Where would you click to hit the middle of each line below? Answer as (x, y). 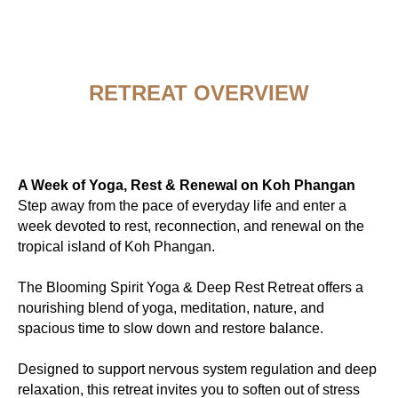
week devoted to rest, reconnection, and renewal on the (191, 226)
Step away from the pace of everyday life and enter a (182, 206)
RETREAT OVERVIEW (199, 93)
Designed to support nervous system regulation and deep (197, 369)
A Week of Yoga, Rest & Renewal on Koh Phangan (187, 185)
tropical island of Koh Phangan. (116, 247)
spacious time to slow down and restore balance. (171, 328)
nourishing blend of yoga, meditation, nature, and (171, 308)
